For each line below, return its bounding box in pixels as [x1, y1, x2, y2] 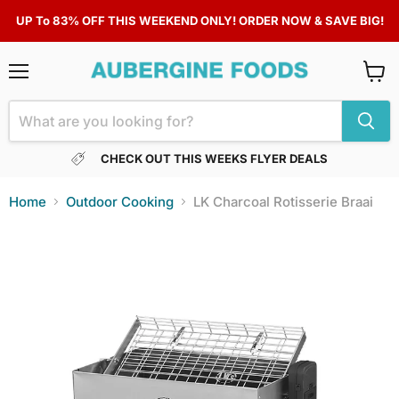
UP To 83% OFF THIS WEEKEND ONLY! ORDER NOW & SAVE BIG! [15, 13, 384, 28]
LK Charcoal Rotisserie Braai [193, 192, 373, 210]
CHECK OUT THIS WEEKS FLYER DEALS [101, 151, 329, 166]
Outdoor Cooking [66, 192, 174, 210]
